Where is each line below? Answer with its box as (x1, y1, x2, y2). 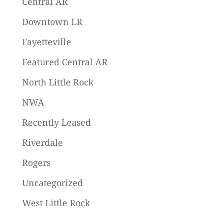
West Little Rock (22, 197, 90, 209)
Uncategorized (22, 177, 83, 189)
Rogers (22, 157, 51, 169)
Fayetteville (22, 36, 71, 48)
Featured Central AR (22, 56, 108, 68)
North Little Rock (22, 76, 94, 88)
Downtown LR (22, 16, 82, 28)
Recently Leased (22, 116, 91, 129)
